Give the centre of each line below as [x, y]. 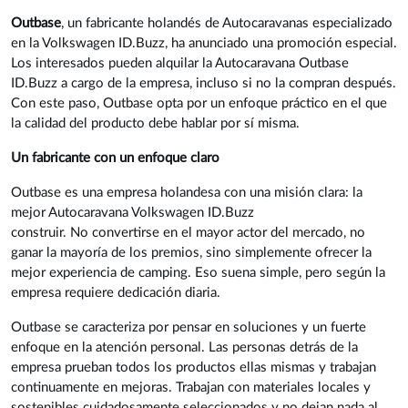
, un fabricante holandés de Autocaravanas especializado [227, 24]
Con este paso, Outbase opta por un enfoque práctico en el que [199, 104]
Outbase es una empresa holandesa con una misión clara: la [187, 193]
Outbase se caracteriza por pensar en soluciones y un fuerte [189, 328]
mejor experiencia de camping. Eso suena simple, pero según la [198, 273]
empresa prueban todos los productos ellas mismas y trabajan [194, 368]
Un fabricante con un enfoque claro [115, 158]
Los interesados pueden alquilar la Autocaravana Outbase [180, 64]
